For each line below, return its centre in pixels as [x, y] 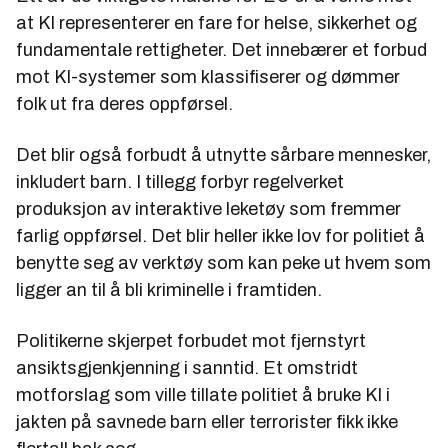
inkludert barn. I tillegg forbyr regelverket [180, 181]
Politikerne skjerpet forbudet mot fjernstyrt [191, 340]
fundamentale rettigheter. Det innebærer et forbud [221, 49]
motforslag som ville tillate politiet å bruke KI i [203, 394]
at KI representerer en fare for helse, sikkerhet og [216, 22]
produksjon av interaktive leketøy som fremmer [208, 208]
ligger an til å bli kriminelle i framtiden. [169, 289]
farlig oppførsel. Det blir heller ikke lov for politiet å [220, 235]
